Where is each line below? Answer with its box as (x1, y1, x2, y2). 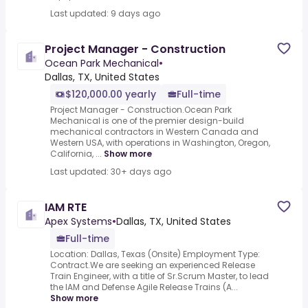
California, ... (50, 148, 102, 160)
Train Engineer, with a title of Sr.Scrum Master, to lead (50, 270, 269, 283)
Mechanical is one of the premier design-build (50, 115, 244, 127)
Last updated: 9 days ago (50, 8, 160, 20)
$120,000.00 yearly (65, 87, 156, 102)
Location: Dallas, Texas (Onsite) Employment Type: (50, 248, 260, 261)
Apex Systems (45, 214, 112, 229)
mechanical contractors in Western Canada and (50, 126, 258, 138)
